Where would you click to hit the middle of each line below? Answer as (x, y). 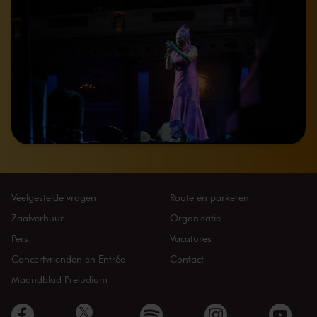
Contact (186, 259)
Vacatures (190, 238)
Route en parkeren (209, 197)
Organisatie (195, 218)
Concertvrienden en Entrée (68, 259)
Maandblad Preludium (59, 279)
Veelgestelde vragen (54, 197)
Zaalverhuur (38, 218)
